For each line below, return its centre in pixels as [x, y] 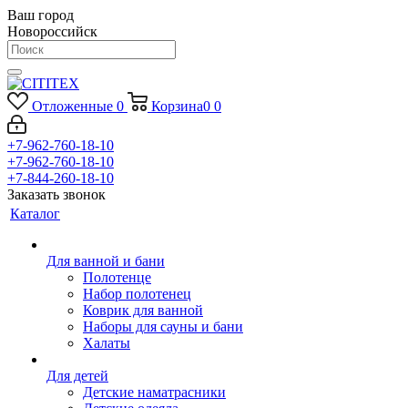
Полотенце [117, 277]
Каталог [35, 214]
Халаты [107, 343]
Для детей [77, 376]
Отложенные [72, 106]
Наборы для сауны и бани [163, 326]
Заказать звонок [56, 194]
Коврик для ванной [143, 310]
